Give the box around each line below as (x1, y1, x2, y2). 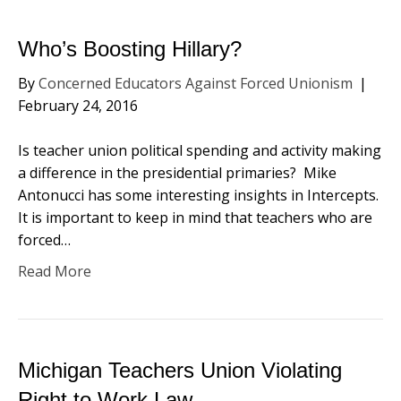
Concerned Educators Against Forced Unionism (38, 73, 353, 93)
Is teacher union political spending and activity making (18, 141, 381, 160)
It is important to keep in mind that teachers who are (18, 208, 372, 227)
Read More (18, 261, 91, 281)
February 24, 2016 (18, 96, 138, 115)
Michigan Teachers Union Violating (18, 358, 342, 382)
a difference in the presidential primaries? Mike (18, 163, 337, 183)
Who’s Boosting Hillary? (18, 37, 242, 61)
